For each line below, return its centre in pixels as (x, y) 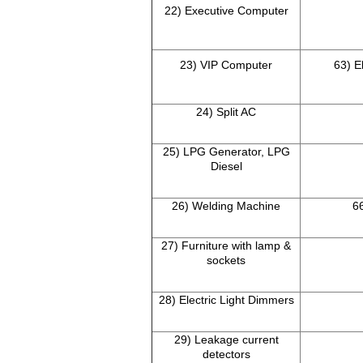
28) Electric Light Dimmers (226, 300)
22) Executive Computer (226, 11)
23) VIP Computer (226, 65)
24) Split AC (226, 112)
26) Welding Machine (226, 206)
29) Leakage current (226, 340)
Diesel (226, 167)
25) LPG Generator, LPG (226, 152)
